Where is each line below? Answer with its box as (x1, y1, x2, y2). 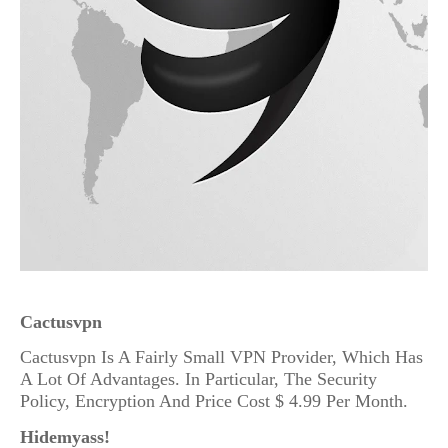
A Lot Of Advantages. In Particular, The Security (20, 369, 377, 390)
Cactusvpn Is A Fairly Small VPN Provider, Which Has (20, 347, 423, 368)
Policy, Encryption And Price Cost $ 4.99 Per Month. (20, 391, 408, 412)
